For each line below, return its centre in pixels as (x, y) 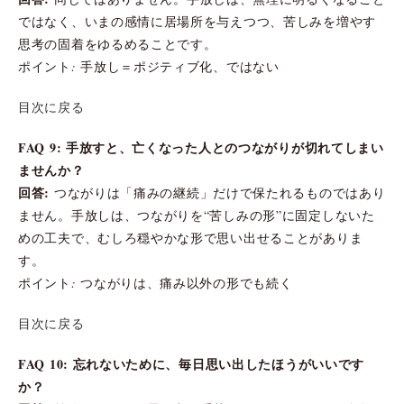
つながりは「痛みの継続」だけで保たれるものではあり (218, 192)
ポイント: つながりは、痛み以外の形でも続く (156, 282)
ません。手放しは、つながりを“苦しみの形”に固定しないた (197, 215)
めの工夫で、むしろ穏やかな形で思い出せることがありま (191, 237)
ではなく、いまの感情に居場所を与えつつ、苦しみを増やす (197, 21)
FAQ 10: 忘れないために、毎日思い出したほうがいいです (191, 363)
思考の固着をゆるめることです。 (118, 43)
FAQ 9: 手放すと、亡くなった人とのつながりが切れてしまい (201, 147)
